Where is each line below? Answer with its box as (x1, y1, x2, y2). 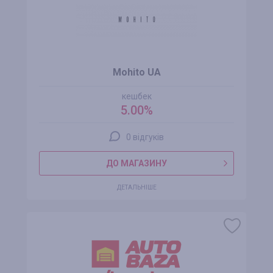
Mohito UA (112, 66, 161, 78)
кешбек (121, 91, 152, 101)
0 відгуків (126, 132, 164, 142)
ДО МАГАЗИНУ (106, 158, 167, 168)
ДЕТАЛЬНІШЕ (116, 184, 157, 191)
